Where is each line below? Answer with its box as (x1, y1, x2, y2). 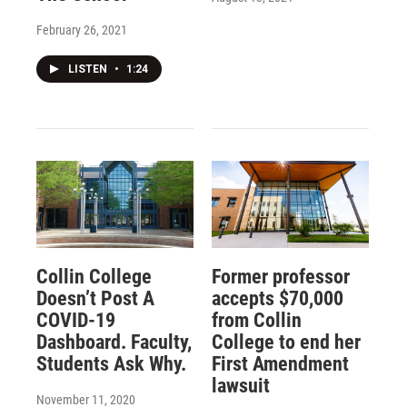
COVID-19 (36, 309, 115, 333)
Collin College (36, 265, 152, 289)
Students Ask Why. (36, 352, 186, 376)
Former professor (211, 265, 350, 289)
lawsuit (211, 374, 270, 398)
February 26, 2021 (36, 23, 127, 38)
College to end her (211, 331, 361, 354)
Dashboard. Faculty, (36, 331, 192, 354)
